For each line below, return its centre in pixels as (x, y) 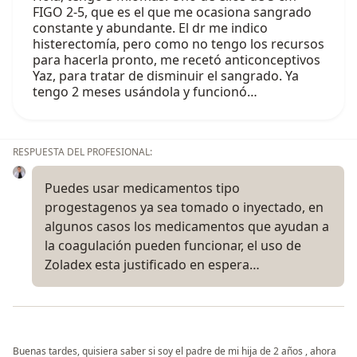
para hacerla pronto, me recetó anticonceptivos (177, 60)
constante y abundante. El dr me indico (150, 28)
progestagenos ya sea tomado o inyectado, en (184, 208)
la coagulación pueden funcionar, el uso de (173, 246)
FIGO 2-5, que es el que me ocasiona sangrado (172, 12)
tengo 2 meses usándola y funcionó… (145, 92)
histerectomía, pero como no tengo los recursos (178, 44)
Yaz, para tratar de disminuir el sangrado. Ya (166, 76)
